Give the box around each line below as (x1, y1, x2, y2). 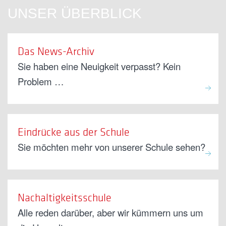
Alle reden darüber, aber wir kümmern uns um (18, 206, 203, 219)
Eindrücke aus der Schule (18, 125, 130, 139)
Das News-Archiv (18, 44, 94, 58)
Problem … (18, 75, 64, 88)
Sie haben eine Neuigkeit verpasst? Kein (18, 60, 181, 73)
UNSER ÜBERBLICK (8, 6, 142, 22)
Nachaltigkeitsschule (18, 191, 111, 204)
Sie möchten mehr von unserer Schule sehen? (18, 140, 205, 154)
